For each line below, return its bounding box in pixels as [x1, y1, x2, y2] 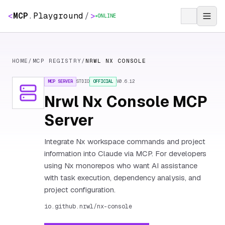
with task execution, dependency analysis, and [44, 173, 201, 182]
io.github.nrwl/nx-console [44, 202, 132, 210]
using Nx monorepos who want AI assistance [44, 161, 197, 170]
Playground [33, 11, 83, 21]
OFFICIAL [93, 78, 114, 84]
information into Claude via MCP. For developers [44, 149, 206, 158]
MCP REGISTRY [32, 57, 81, 64]
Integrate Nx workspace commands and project [44, 137, 205, 146]
